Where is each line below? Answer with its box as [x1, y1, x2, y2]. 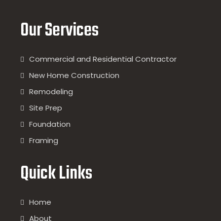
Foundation [29, 119, 71, 129]
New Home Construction [29, 70, 120, 80]
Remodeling [29, 86, 74, 97]
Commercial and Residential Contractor [29, 54, 177, 64]
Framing [29, 135, 59, 146]
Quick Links [20, 160, 93, 188]
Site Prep [29, 103, 63, 113]
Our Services [20, 17, 99, 45]
